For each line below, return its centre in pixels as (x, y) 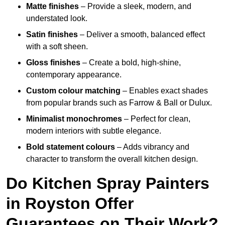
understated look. (57, 19)
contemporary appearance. (74, 75)
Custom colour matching (73, 91)
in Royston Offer (70, 204)
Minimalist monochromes (74, 119)
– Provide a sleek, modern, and (135, 7)
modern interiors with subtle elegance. (94, 131)
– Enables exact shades (164, 91)
